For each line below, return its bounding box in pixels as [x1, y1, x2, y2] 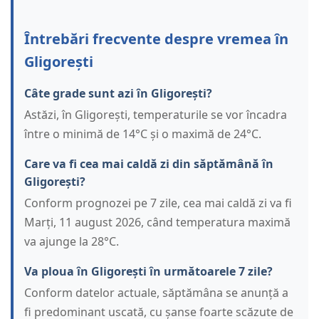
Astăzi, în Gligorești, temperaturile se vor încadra [24, 107, 287, 123]
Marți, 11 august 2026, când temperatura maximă [24, 214, 291, 231]
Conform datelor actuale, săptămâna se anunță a [24, 285, 288, 301]
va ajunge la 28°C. [24, 234, 119, 250]
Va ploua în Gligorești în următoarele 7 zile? [24, 263, 273, 280]
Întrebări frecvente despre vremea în [24, 29, 288, 49]
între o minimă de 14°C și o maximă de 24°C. [24, 126, 261, 142]
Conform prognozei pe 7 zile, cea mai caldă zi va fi [24, 195, 292, 211]
